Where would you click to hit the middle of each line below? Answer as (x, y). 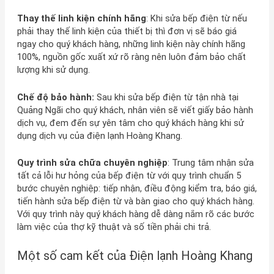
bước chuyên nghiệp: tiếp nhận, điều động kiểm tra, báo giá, (137, 189)
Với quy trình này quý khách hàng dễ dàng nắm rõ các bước (135, 214)
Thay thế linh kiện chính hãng (81, 19)
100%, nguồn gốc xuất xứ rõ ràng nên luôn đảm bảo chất (131, 57)
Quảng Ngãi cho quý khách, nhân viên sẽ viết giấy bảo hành (135, 110)
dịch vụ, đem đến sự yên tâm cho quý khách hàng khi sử (130, 123)
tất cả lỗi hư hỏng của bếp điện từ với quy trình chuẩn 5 (129, 176)
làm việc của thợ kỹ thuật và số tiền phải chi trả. (114, 227)
